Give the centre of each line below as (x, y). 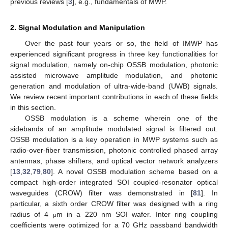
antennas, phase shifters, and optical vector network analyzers (114, 161)
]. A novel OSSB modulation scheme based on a (134, 171)
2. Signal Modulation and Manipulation (78, 27)
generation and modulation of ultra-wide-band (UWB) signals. (114, 86)
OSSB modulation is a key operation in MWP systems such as (114, 139)
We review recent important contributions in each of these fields (114, 96)
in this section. (33, 107)
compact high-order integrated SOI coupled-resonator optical (114, 182)
